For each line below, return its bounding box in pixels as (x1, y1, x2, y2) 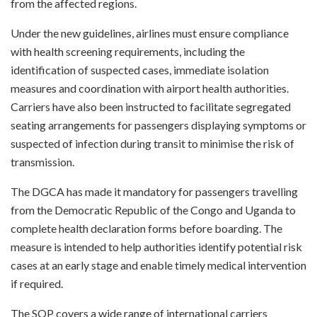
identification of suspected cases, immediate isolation (11, 62, 269, 76)
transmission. (11, 154, 74, 168)
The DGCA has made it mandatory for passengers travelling (11, 184, 298, 198)
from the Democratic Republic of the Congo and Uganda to (11, 202, 296, 217)
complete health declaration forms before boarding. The (11, 221, 282, 235)
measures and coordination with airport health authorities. (11, 81, 289, 95)
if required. (11, 276, 63, 290)
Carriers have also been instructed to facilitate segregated (11, 99, 291, 113)
